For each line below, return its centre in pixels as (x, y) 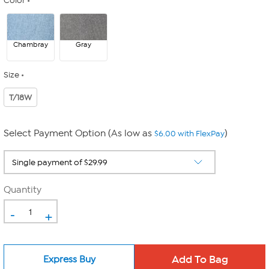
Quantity (23, 190)
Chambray (31, 44)
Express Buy (69, 259)
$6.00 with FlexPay (189, 134)
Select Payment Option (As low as (79, 133)
